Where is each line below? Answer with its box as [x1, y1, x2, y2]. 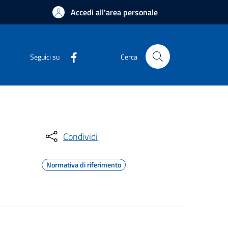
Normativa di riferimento [46, 159, 121, 170]
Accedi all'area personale [71, 6, 158, 18]
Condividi [63, 129, 98, 144]
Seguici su [30, 51, 60, 62]
